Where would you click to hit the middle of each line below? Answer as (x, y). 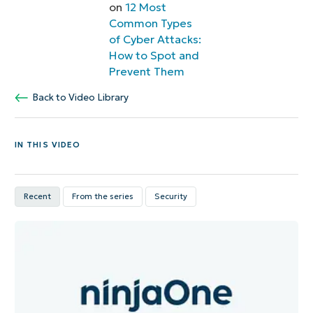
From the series (102, 196)
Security (170, 196)
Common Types (151, 23)
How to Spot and (154, 55)
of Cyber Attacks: (155, 39)
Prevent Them (147, 71)
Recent (37, 196)
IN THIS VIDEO (48, 144)
